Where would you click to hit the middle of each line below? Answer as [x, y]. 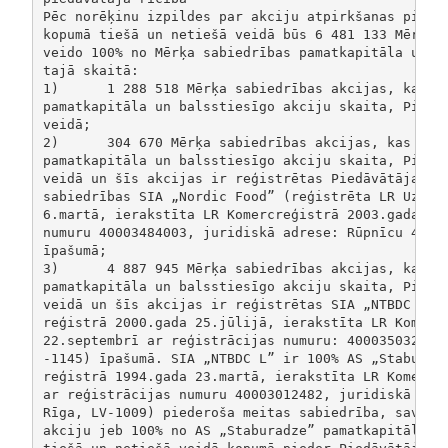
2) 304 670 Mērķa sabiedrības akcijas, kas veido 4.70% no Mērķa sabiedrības [50, 142]
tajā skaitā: [94, 70]
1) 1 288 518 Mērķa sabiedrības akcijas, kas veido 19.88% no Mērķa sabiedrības [50, 88]
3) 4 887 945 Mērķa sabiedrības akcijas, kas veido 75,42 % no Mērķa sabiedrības [50, 268]
